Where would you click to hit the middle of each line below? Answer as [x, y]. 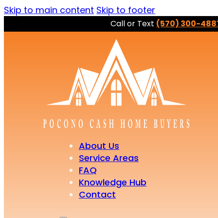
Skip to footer [126, 10]
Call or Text [133, 24]
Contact [97, 194]
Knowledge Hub [113, 182]
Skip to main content [49, 10]
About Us [99, 146]
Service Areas [109, 158]
